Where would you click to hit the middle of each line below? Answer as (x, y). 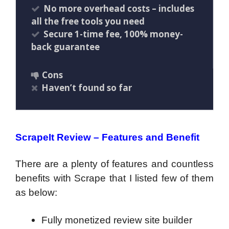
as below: (36, 193)
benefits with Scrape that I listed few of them (114, 178)
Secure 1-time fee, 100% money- (113, 34)
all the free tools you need (88, 21)
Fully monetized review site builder (117, 220)
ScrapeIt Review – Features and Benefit (107, 138)
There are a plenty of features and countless (114, 164)
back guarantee (65, 47)
